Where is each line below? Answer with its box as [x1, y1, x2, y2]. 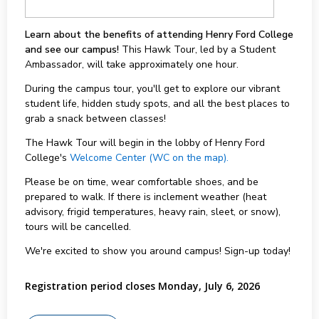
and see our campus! [24, 43, 119, 56]
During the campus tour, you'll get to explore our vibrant [24, 82, 280, 95]
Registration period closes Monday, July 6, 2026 [24, 279, 260, 293]
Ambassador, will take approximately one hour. [24, 58, 239, 71]
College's [24, 151, 70, 164]
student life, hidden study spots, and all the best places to [24, 97, 290, 110]
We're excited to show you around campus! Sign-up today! [24, 244, 291, 258]
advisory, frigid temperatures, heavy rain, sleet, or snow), [24, 205, 281, 219]
